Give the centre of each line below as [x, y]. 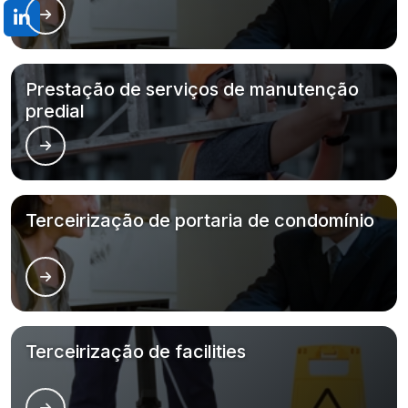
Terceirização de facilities [136, 352]
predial [55, 111]
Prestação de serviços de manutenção [192, 89]
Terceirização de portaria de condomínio [200, 220]
